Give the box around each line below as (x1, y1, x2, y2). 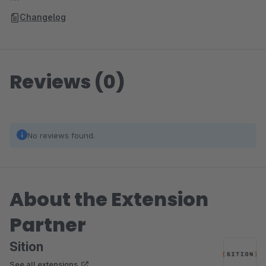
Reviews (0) (9, 68, 125, 95)
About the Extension (9, 186, 208, 213)
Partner (9, 211, 86, 238)
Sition (9, 239, 43, 254)
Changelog (20, 12, 66, 22)
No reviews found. (27, 131, 95, 140)
